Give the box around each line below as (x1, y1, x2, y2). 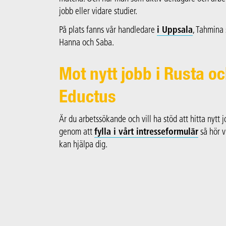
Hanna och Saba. (59, 38, 114, 48)
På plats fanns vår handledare (59, 26, 157, 35)
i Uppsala (157, 26, 193, 35)
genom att (59, 128, 94, 137)
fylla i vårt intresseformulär (94, 128, 198, 137)
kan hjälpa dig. (59, 140, 107, 150)
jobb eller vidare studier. (59, 7, 137, 17)
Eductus (59, 90, 116, 107)
